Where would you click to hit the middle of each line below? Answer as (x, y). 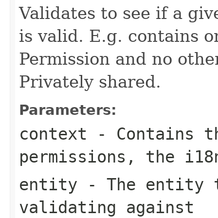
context (53, 134)
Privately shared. (90, 82)
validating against (107, 207)
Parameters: (68, 110)
